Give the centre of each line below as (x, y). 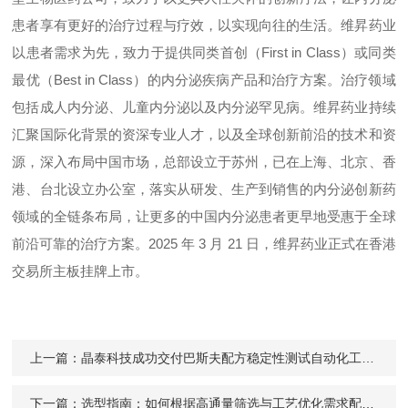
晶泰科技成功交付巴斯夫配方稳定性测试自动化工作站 (222, 358)
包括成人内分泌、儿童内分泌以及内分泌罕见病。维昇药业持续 (204, 107)
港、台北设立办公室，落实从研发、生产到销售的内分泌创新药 (204, 189)
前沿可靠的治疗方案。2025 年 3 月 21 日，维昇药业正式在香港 (204, 244)
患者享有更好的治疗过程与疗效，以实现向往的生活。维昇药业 (204, 25)
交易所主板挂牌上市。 (81, 271)
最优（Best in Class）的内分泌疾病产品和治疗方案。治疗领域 (204, 80)
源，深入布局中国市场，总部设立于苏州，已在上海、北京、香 (204, 162)
